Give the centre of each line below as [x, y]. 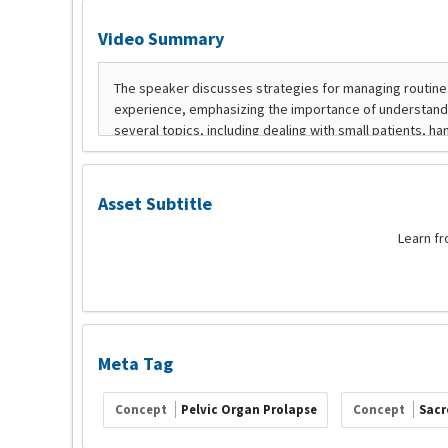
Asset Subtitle [155, 203]
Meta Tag [135, 363]
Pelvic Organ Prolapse [248, 410]
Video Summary [161, 38]
